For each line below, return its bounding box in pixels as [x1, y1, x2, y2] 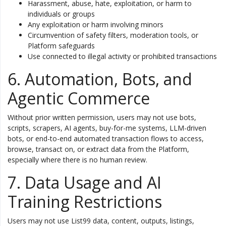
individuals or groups [28, 9, 95, 19]
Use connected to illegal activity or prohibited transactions [28, 51, 217, 61]
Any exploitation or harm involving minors [28, 20, 163, 29]
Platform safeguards [28, 41, 95, 50]
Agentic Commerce [8, 87, 150, 109]
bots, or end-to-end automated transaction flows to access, [8, 134, 204, 143]
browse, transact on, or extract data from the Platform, [8, 144, 189, 154]
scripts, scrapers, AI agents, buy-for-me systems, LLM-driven [8, 123, 206, 133]
